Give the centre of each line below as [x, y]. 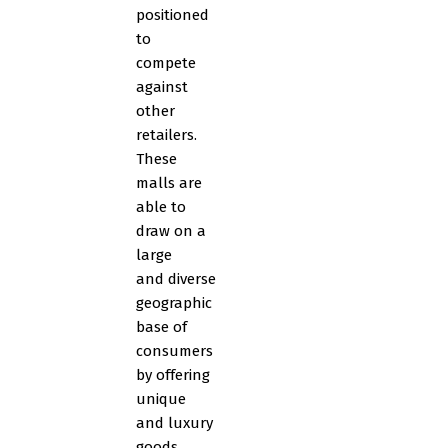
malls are [169, 183]
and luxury [174, 423]
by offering [173, 375]
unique [161, 399]
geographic [174, 303]
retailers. [166, 135]
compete [166, 63]
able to [161, 207]
